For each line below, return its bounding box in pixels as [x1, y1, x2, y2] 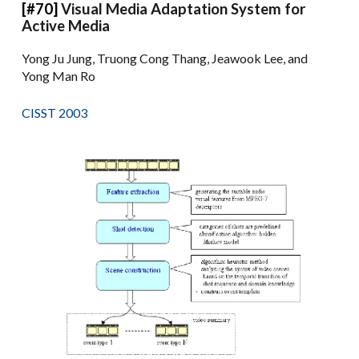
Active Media [22, 16, 111, 34]
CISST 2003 [22, 104, 88, 120]
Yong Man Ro [22, 67, 96, 83]
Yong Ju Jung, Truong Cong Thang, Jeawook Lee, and [22, 50, 309, 66]
